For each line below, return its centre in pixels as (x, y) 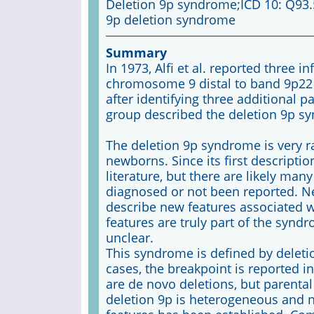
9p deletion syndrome (170, 20)
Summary (136, 53)
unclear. (129, 238)
